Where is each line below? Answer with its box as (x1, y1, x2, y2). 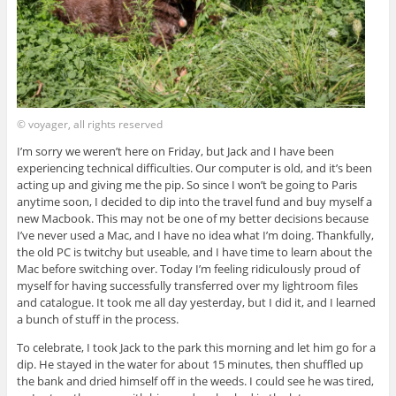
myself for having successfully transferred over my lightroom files (16, 277, 358, 293)
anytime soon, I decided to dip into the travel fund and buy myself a (16, 193, 372, 209)
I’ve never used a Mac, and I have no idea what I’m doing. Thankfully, (16, 226, 374, 243)
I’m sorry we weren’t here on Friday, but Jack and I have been (16, 142, 334, 159)
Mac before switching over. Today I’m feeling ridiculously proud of (16, 260, 360, 277)
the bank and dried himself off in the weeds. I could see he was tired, (16, 372, 374, 389)
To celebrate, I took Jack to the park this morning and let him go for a (16, 339, 376, 355)
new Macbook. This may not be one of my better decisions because (16, 209, 369, 226)
